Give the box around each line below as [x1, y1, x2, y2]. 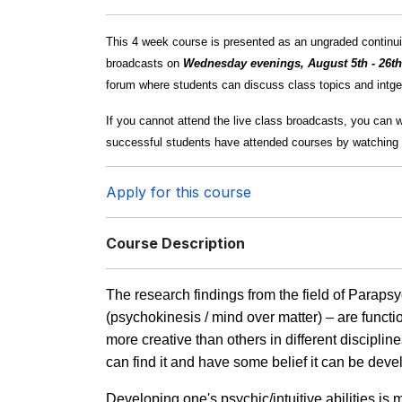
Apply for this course [106, 183, 251, 201]
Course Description [106, 234, 245, 252]
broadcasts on [106, 57, 183, 70]
